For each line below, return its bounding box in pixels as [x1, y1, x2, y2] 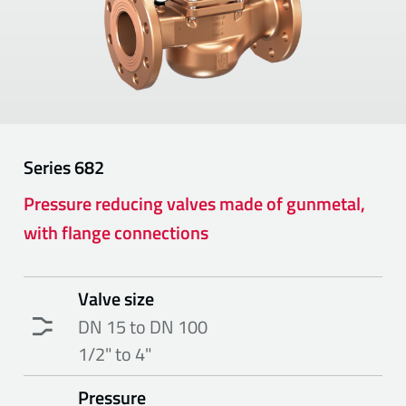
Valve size [78, 284, 155, 313]
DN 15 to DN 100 [78, 312, 208, 341]
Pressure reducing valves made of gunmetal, [24, 188, 366, 217]
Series [24, 152, 75, 181]
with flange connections [24, 217, 209, 246]
